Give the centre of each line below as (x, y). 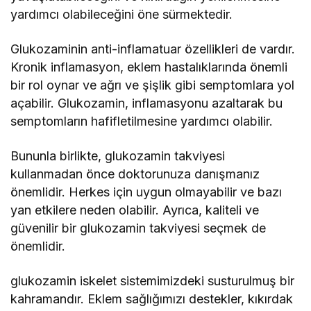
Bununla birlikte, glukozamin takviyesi (118, 156)
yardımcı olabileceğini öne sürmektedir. (122, 15)
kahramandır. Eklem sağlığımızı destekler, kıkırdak (152, 299)
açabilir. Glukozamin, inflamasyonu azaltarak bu (147, 103)
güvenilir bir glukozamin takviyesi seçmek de (138, 228)
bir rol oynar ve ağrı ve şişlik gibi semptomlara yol (153, 85)
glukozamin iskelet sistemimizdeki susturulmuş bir (153, 281)
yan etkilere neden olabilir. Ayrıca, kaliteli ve (135, 210)
